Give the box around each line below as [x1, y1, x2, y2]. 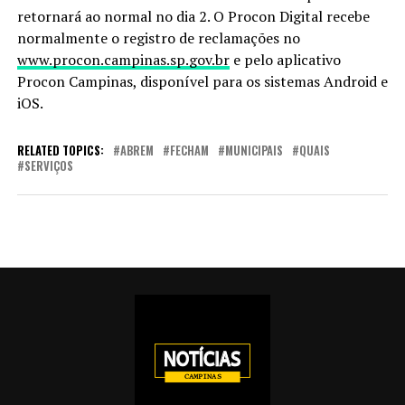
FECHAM [169, 141, 209, 159]
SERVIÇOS [24, 156, 73, 174]
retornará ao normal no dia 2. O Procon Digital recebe [16, 5, 370, 26]
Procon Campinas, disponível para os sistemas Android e [16, 71, 388, 91]
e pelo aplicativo [229, 49, 341, 70]
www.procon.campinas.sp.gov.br [16, 49, 230, 70]
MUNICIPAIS [224, 141, 283, 159]
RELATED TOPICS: [16, 141, 104, 159]
